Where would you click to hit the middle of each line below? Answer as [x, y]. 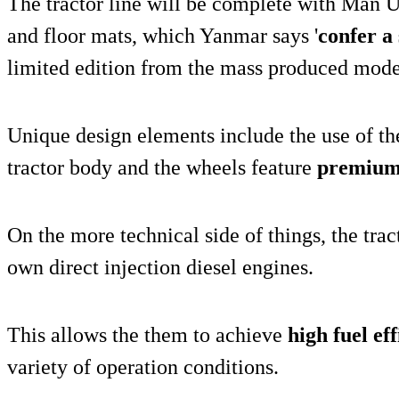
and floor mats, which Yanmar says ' [163, 35]
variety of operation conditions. [143, 366]
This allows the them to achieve [147, 334]
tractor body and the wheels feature [162, 167]
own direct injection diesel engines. [160, 267]
